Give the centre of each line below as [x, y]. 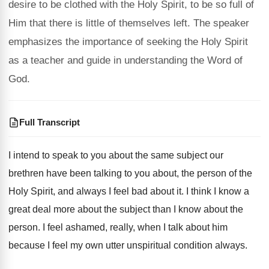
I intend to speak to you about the [78, 155]
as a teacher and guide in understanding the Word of [125, 60]
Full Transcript [50, 122]
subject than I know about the [180, 209]
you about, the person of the [193, 173]
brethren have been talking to [70, 173]
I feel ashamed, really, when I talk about [126, 227]
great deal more [42, 209]
